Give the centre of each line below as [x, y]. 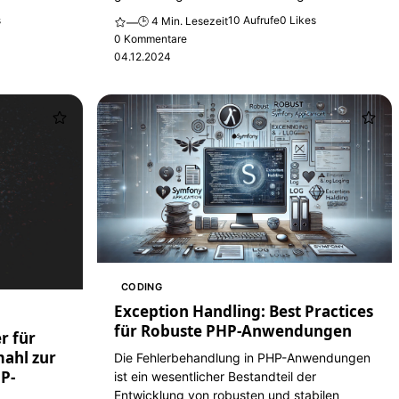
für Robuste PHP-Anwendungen [232, 330]
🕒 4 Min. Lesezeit [183, 20]
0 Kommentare [150, 38]
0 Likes [297, 20]
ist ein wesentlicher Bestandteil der [215, 376]
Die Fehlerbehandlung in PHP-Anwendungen [242, 357]
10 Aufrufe [253, 20]
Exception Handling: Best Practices [243, 311]
